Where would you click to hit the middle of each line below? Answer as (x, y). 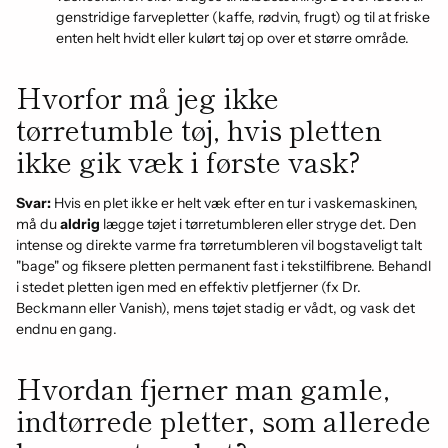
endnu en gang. (66, 329)
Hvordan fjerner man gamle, (203, 388)
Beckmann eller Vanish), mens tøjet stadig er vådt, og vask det (215, 308)
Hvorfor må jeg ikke (147, 97)
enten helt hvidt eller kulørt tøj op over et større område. (232, 38)
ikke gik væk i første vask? (188, 161)
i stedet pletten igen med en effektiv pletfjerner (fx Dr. (188, 287)
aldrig (80, 224)
